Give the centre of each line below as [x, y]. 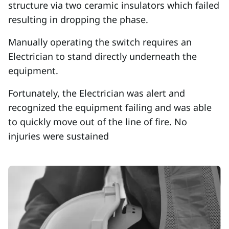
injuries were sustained [59, 136]
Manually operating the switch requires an [100, 42]
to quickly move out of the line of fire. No [98, 122]
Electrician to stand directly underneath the [102, 56]
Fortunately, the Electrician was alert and [97, 93]
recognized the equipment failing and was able [110, 108]
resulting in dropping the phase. [78, 20]
